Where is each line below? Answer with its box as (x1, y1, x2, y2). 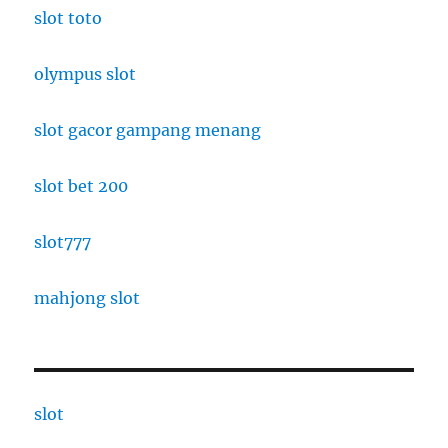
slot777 (34, 232, 92, 253)
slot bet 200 (34, 176, 129, 197)
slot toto (34, 8, 103, 29)
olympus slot (34, 64, 137, 85)
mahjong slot (34, 288, 141, 309)
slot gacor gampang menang (34, 120, 262, 141)
